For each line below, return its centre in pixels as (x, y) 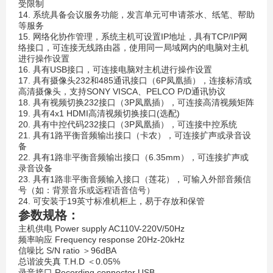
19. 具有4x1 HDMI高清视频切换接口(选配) (99, 113)
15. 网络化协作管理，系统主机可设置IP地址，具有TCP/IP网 (133, 37)
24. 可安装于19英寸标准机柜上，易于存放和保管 (112, 201)
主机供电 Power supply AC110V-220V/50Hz (101, 229)
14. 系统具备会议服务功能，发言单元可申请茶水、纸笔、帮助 (136, 15)
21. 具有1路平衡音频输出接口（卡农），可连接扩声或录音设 (135, 135)
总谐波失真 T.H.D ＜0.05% (69, 261)
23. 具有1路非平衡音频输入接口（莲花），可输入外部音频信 (135, 179)
